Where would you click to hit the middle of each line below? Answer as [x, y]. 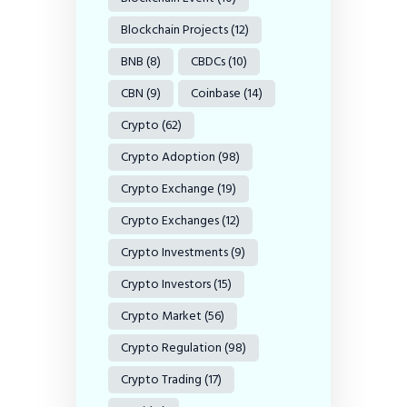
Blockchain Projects [174, 29]
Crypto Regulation [171, 347]
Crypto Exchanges [170, 220]
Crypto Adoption [168, 156]
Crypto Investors [166, 283]
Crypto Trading [161, 379]
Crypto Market [161, 315]
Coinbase [216, 93]
